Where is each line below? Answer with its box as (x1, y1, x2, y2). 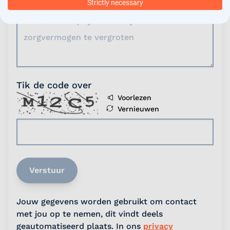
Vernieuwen (118, 105, 159, 113)
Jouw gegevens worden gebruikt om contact (16, 197, 197, 206)
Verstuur (29, 165, 65, 175)
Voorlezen (118, 93, 151, 102)
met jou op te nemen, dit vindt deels (16, 209, 163, 219)
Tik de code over (16, 80, 91, 90)
